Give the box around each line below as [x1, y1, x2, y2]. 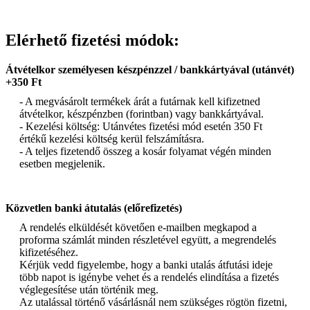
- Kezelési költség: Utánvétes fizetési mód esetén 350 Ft [19, 120, 262, 132]
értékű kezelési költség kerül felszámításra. [19, 132, 204, 145]
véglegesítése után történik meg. [19, 283, 158, 295]
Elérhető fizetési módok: [6, 30, 179, 49]
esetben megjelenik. [19, 157, 105, 170]
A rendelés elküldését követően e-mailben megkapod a [19, 221, 257, 233]
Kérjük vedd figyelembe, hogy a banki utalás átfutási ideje [19, 258, 273, 271]
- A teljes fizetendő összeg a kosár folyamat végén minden [19, 145, 271, 157]
